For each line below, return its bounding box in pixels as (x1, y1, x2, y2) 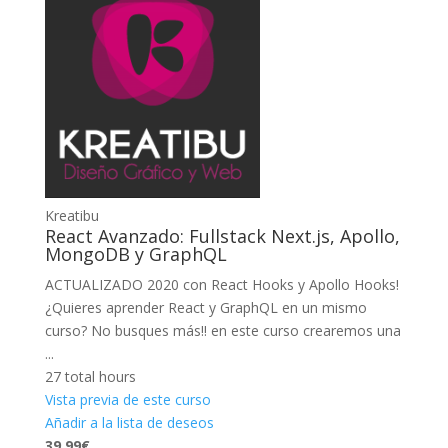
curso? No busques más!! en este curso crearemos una (44, 320, 401, 340)
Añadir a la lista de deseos (44, 412, 214, 432)
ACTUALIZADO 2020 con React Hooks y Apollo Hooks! (44, 274, 399, 294)
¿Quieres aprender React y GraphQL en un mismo (44, 297, 367, 317)
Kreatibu (44, 205, 99, 225)
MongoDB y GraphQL (44, 241, 227, 266)
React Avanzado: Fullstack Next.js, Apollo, (44, 223, 400, 248)
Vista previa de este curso (44, 389, 211, 409)
